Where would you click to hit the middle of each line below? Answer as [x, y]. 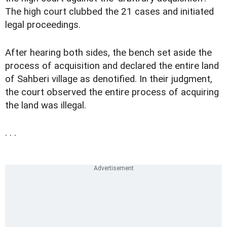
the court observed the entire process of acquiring [112, 92]
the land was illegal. [46, 105]
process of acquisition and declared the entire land [112, 66]
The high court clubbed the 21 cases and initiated [109, 12]
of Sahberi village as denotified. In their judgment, [109, 79]
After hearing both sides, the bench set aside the [108, 52]
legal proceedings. [43, 25]
